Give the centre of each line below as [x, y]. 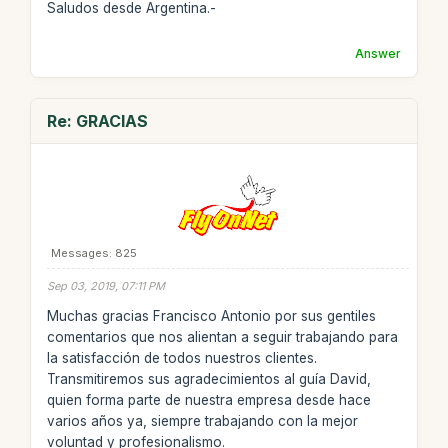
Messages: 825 [93, 252]
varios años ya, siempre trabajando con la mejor [202, 421]
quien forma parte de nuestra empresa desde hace [208, 400]
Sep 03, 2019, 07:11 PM [105, 285]
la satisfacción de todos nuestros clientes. [181, 358]
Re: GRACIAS [97, 120]
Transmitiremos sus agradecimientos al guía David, [208, 379]
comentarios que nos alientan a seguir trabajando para [222, 337]
